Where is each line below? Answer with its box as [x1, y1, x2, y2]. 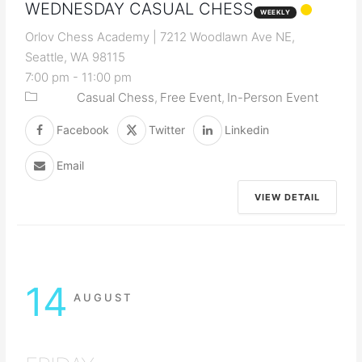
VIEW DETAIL [254, 191, 320, 203]
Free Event [160, 89, 222, 105]
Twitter [149, 123, 186, 137]
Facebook [57, 123, 110, 137]
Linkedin [225, 123, 270, 137]
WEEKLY [260, 7, 291, 16]
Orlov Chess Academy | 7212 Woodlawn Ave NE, [25, 28, 296, 44]
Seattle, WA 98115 [25, 48, 126, 65]
